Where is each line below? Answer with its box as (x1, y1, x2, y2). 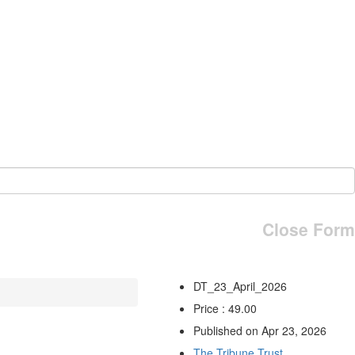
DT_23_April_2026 (193, 277, 287, 294)
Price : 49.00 (193, 300, 257, 316)
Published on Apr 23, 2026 (193, 322, 326, 338)
